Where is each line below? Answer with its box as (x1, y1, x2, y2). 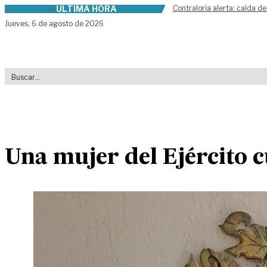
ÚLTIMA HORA (55, 4, 117, 14)
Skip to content (4, 5, 76, 17)
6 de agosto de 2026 (32, 19, 104, 28)
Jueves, (5, 19, 32, 28)
